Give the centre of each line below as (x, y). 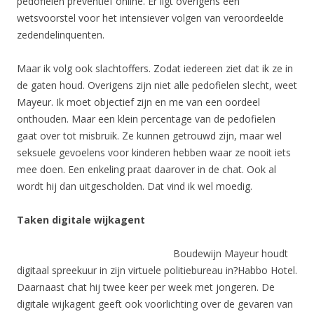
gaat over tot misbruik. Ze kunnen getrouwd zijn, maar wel (149, 136)
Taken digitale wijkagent (81, 220)
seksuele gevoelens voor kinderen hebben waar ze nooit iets (154, 152)
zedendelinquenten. (61, 35)
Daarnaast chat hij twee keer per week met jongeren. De (146, 287)
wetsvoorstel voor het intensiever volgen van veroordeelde (150, 18)
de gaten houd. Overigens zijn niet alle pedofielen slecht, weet (157, 85)
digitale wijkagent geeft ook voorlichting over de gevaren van (155, 304)
